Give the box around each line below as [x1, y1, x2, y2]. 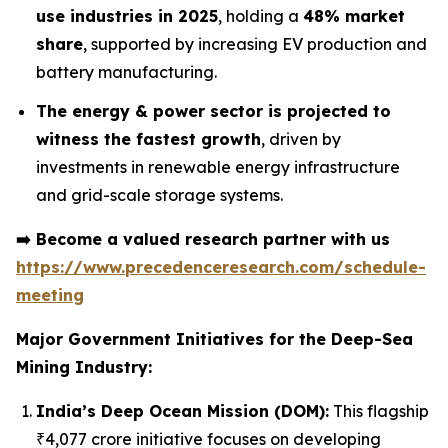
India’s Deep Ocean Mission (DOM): [36, 400, 329, 421]
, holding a [218, 6, 303, 27]
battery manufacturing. [36, 62, 217, 83]
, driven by [261, 128, 341, 149]
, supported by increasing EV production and [83, 34, 427, 55]
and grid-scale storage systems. [36, 184, 283, 205]
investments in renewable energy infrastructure [36, 156, 400, 177]
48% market [303, 6, 405, 27]
